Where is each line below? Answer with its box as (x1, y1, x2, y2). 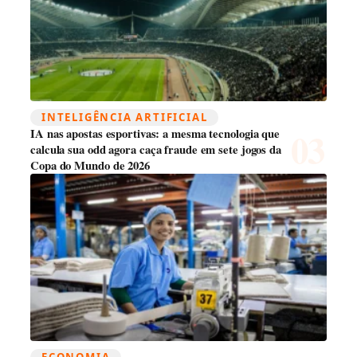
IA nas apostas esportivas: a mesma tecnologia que (30, 125, 280, 143)
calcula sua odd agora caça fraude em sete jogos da (30, 141, 281, 159)
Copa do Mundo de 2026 (30, 157, 150, 175)
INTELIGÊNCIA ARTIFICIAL (41, 110, 208, 125)
